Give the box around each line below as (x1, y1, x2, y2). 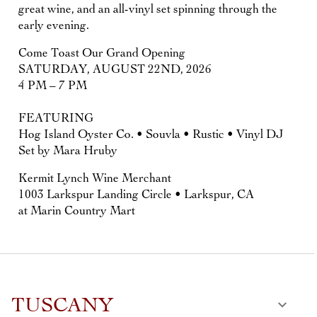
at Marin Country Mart (18, 204, 135, 217)
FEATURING (18, 112, 93, 125)
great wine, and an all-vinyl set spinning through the (18, 3, 277, 16)
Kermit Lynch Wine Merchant (18, 172, 171, 185)
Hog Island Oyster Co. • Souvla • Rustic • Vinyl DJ (18, 128, 284, 141)
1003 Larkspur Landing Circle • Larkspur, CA (18, 188, 254, 201)
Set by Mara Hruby (18, 144, 117, 157)
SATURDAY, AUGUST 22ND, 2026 (18, 63, 212, 76)
